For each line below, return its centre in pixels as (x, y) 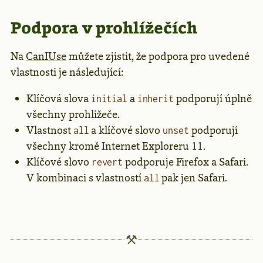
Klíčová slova (59, 99)
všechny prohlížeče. (73, 115)
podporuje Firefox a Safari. (185, 162)
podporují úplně (213, 99)
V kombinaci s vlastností (85, 178)
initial (109, 99)
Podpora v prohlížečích (104, 28)
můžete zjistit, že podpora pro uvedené (158, 57)
